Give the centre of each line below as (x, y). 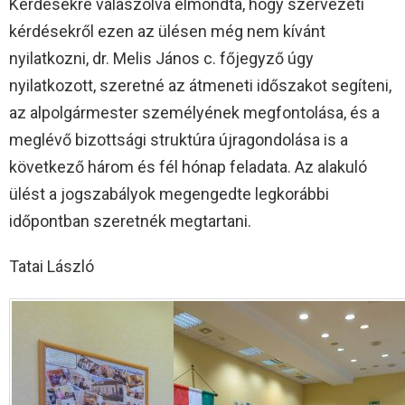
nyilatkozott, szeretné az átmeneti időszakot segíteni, (200, 86)
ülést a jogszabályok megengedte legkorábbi (169, 194)
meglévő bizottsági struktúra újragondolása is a (179, 140)
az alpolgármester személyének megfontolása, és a (194, 113)
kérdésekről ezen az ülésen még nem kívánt (167, 32)
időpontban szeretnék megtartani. (130, 221)
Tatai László (52, 267)
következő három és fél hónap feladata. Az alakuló (188, 167)
